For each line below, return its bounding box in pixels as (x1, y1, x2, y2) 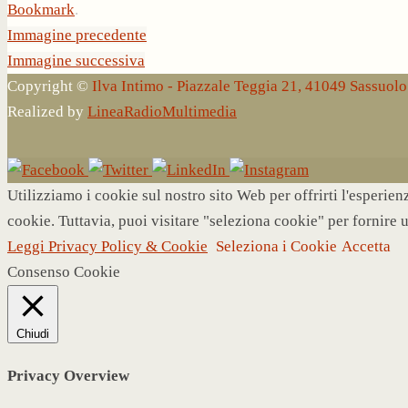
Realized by (7, 102, 87, 120)
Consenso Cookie (7, 262, 120, 280)
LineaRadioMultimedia (87, 102, 237, 120)
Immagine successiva (7, 51, 145, 69)
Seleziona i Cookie (216, 237, 337, 255)
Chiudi (16, 326, 49, 341)
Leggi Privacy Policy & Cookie (7, 237, 208, 255)
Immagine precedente (7, 25, 147, 44)
